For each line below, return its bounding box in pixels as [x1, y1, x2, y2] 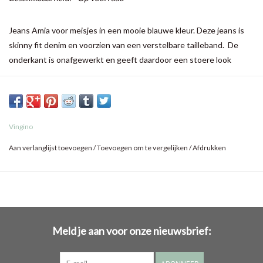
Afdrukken [193, 143, 226, 153]
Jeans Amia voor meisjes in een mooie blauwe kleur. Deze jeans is [9, 25, 246, 36]
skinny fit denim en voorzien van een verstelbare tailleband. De [9, 40, 238, 50]
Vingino [9, 122, 33, 131]
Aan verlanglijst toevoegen [9, 143, 92, 153]
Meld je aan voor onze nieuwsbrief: [52, 224, 211, 238]
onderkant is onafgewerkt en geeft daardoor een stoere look [9, 55, 231, 65]
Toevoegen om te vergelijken [97, 143, 189, 153]
